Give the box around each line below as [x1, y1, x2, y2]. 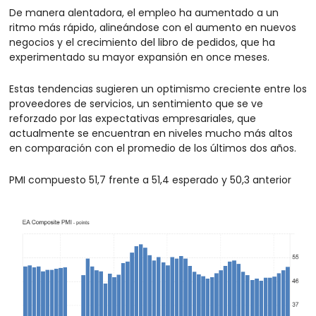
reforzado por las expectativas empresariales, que [9, 111, 256, 126]
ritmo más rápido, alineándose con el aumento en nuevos [9, 20, 296, 35]
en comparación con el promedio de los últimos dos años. [9, 140, 296, 155]
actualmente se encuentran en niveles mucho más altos [9, 126, 293, 140]
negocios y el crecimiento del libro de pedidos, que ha [9, 35, 275, 49]
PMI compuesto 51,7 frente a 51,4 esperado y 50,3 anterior [9, 172, 291, 187]
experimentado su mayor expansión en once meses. [9, 49, 269, 64]
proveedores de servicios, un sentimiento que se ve [9, 96, 263, 111]
